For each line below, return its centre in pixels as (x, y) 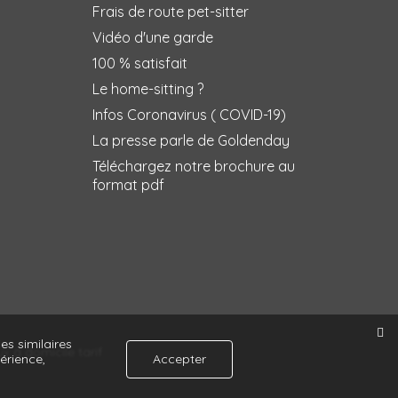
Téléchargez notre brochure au (194, 167)
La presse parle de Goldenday (191, 141)
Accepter (179, 359)
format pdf (128, 185)
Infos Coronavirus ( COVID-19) (189, 115)
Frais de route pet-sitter (171, 12)
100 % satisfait (140, 64)
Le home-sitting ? (148, 89)
